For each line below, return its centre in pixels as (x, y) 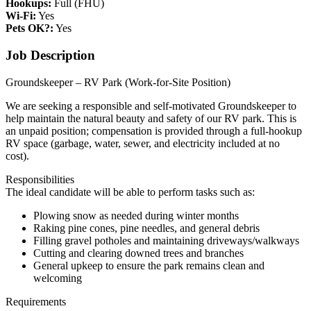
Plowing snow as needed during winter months (136, 215)
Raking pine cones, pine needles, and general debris (146, 228)
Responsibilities (40, 179)
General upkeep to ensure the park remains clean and (149, 265)
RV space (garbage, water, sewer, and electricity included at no (143, 143)
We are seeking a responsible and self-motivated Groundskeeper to (151, 106)
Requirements (36, 301)
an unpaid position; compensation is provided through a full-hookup (154, 131)
